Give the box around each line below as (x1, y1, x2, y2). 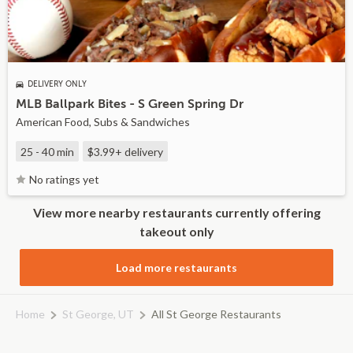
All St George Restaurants (151, 307, 281, 321)
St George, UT (62, 307, 134, 321)
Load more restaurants (116, 261, 237, 274)
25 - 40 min (20, 145, 74, 158)
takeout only (139, 224, 214, 239)
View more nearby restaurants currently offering (32, 205, 321, 220)
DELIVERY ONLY (28, 80, 87, 88)
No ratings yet (29, 173, 99, 186)
